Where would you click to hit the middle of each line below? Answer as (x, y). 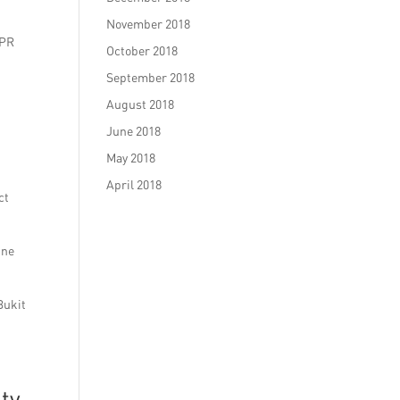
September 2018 (151, 77)
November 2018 (149, 24)
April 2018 (134, 184)
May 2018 (131, 158)
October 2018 (142, 50)
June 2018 (134, 131)
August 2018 (141, 104)
